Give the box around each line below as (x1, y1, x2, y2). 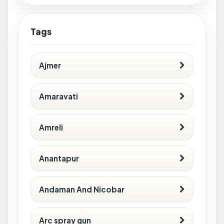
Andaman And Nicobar (39, 184, 124, 194)
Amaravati (39, 91, 78, 101)
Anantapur (39, 153, 79, 163)
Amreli (39, 122, 63, 132)
